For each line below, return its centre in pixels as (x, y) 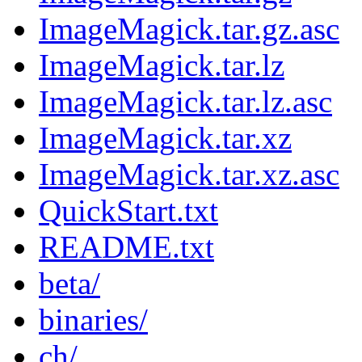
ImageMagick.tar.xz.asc (189, 174)
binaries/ (93, 319)
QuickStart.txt (128, 210)
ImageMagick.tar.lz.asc (185, 101)
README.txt (126, 246)
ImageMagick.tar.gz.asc (189, 28)
